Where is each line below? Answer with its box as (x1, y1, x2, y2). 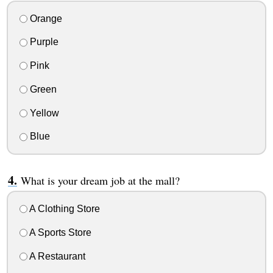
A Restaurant (27, 250, 85, 261)
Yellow (27, 107, 59, 118)
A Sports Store (27, 227, 91, 238)
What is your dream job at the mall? (20, 173, 180, 188)
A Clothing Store (27, 204, 100, 214)
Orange (27, 13, 62, 24)
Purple (27, 37, 58, 48)
